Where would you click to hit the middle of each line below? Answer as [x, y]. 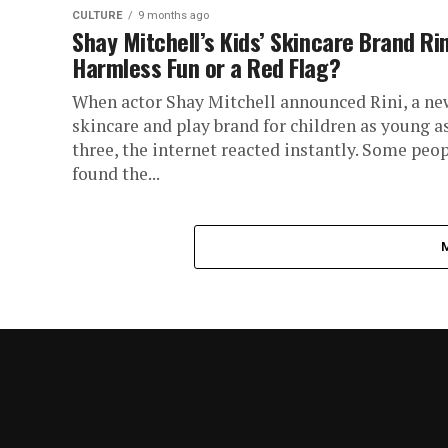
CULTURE [97, 15]
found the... [116, 173]
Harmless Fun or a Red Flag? [206, 67]
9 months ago [173, 15]
